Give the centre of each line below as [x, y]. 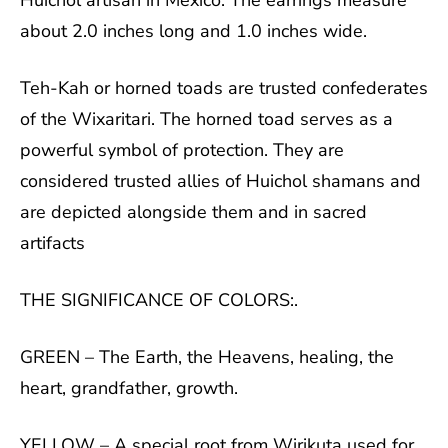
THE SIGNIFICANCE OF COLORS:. [159, 300]
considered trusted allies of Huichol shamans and [220, 181]
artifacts [52, 243]
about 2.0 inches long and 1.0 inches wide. [193, 31]
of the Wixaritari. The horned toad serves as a [206, 119]
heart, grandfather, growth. [129, 388]
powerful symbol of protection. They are [182, 150]
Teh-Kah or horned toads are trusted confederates [224, 88]
